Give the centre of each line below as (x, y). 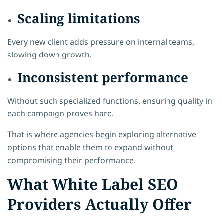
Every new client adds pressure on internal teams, (101, 41)
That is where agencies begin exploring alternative (102, 134)
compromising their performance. (72, 160)
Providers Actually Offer (100, 204)
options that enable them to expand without (90, 147)
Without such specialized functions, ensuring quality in (110, 100)
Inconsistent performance (103, 77)
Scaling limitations (79, 18)
